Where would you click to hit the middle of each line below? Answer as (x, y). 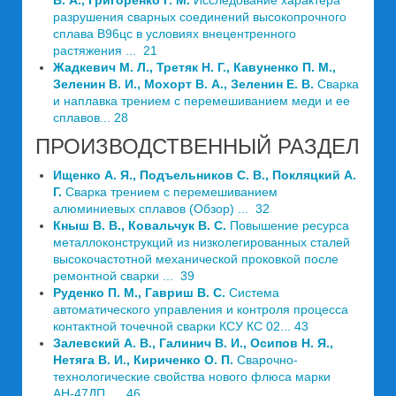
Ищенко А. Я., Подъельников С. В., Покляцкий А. (205, 175)
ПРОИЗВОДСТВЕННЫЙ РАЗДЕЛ (198, 146)
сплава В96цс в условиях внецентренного (175, 34)
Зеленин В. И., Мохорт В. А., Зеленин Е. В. (185, 84)
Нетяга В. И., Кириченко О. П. (145, 360)
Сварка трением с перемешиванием (171, 192)
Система (254, 293)
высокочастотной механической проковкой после (196, 259)
